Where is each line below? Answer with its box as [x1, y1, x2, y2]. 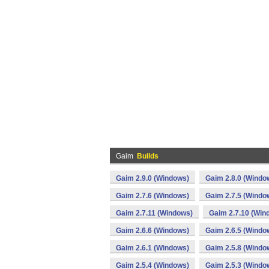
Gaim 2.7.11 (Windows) [116, 209, 193, 217]
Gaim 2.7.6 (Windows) [116, 192, 189, 200]
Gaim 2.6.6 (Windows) [116, 226, 189, 235]
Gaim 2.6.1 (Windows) [116, 244, 189, 252]
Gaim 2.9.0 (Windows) [116, 174, 189, 183]
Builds [137, 152, 159, 160]
